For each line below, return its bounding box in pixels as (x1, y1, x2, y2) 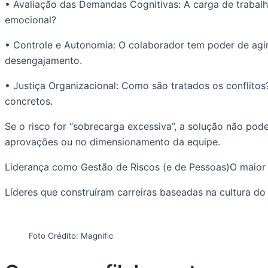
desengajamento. (5, 54, 82, 67)
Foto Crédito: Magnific (29, 231, 113, 241)
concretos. (5, 95, 53, 108)
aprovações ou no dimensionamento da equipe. (5, 136, 220, 148)
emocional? (5, 14, 56, 26)
